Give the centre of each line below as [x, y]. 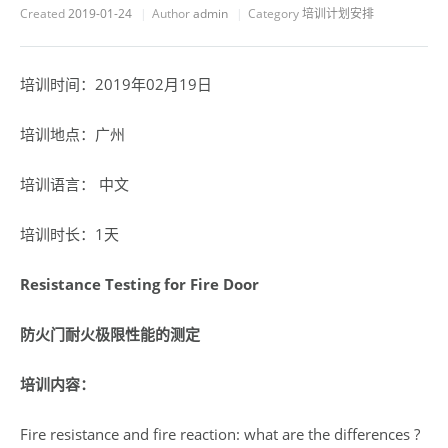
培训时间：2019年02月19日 [116, 84]
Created [42, 13]
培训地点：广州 [72, 134]
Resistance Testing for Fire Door [139, 284]
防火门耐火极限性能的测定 [110, 334]
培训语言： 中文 [74, 184]
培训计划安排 [338, 13]
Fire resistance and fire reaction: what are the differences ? [220, 434]
